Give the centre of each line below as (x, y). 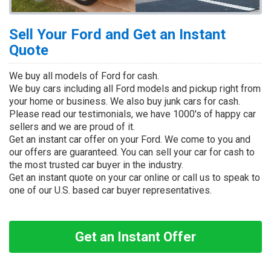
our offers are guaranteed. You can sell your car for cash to (132, 152)
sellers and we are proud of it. (72, 127)
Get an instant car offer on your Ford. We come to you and (130, 139)
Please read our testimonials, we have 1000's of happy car (132, 114)
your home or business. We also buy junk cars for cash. (125, 101)
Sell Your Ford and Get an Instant (117, 34)
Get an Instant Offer (135, 237)
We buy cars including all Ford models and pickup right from (135, 89)
